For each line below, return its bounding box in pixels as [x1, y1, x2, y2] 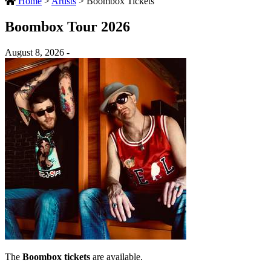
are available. [90, 251, 143, 262]
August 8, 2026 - [5, 47, 70, 57]
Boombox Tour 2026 [5, 18, 130, 34]
